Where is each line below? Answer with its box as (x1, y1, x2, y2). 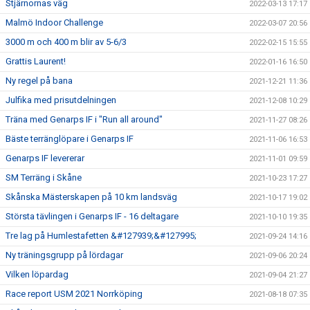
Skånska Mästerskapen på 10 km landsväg (6, 191, 177, 202)
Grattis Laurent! (6, 55, 66, 66)
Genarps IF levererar (6, 152, 84, 163)
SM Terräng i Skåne (6, 172, 82, 183)
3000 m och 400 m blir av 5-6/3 (6, 36, 127, 47)
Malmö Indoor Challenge (6, 17, 103, 28)
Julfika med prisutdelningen (6, 94, 116, 105)
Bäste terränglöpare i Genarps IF (6, 133, 134, 144)
